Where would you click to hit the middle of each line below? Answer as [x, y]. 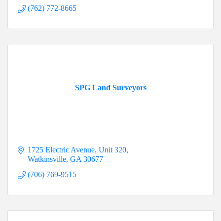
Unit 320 [112, 150]
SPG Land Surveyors [110, 88]
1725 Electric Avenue [61, 150]
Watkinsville [47, 159]
